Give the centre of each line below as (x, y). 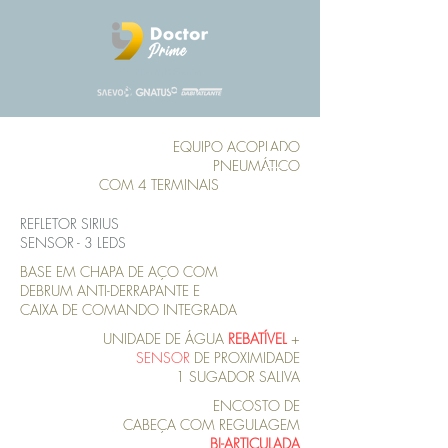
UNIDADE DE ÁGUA (165, 338)
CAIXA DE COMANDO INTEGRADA (128, 309)
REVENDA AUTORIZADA (160, 72)
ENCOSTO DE (256, 405)
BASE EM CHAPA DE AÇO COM (119, 271)
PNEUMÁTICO (256, 165)
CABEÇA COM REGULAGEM (211, 424)
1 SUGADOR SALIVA (238, 376)
